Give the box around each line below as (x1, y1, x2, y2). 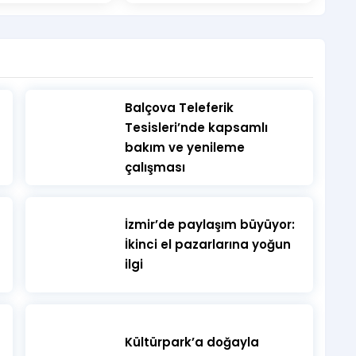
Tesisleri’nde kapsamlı (124, 119, 268, 136)
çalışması (124, 159, 185, 176)
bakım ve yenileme (124, 139, 245, 156)
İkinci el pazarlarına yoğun (124, 236, 291, 253)
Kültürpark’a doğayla (124, 334, 259, 350)
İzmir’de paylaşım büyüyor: (124, 216, 295, 233)
